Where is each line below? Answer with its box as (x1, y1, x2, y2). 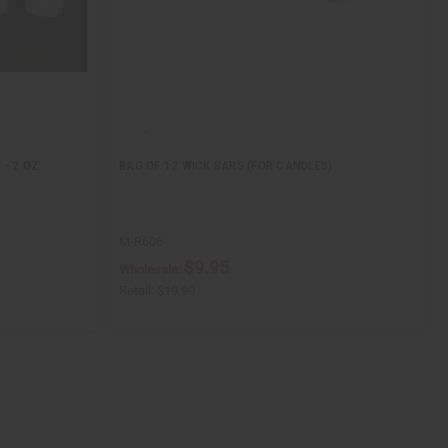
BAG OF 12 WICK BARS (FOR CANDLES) (119, 158, 333, 174)
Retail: (119, 283, 157, 299)
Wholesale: (119, 262, 184, 278)
